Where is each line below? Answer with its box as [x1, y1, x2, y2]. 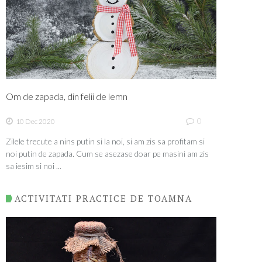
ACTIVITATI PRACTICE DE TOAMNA [15, 192, 192, 205]
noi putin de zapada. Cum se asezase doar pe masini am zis [6, 148, 209, 158]
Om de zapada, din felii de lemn [6, 91, 127, 102]
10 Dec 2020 [16, 116, 55, 126]
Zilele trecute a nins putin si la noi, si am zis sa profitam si [6, 136, 205, 146]
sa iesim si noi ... [6, 160, 61, 171]
